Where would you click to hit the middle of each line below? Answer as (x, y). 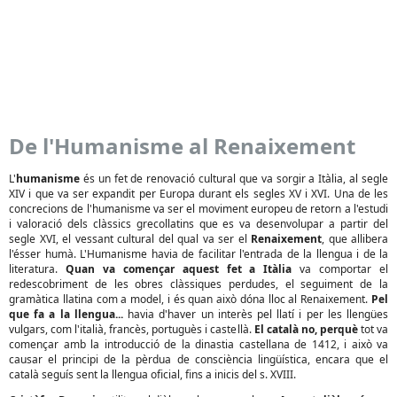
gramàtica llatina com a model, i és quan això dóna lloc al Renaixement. (190, 299)
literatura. (37, 269)
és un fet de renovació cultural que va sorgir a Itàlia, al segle (234, 179)
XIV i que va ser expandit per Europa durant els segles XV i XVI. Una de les (198, 194)
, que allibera (355, 239)
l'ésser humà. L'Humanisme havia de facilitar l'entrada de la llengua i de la (198, 254)
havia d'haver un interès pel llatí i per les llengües (256, 314)
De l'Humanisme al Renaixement (182, 146)
